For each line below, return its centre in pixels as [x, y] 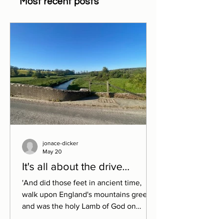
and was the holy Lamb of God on [79, 206]
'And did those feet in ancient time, [82, 183]
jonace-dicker [60, 143]
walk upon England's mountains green [87, 194]
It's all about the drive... [76, 166]
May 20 [52, 151]
